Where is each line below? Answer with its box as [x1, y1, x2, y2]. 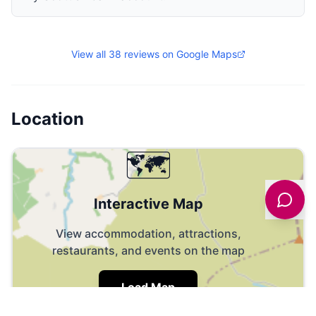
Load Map [121, 279, 175, 294]
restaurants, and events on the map [51, 243, 245, 257]
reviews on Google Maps [121, 47, 237, 60]
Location [11, 108, 84, 129]
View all [71, 47, 109, 60]
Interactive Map [93, 195, 203, 212]
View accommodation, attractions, [55, 226, 241, 241]
